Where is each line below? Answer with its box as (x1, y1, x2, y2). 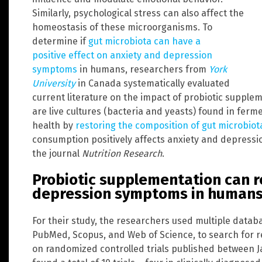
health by (32, 119, 75, 131)
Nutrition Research (82, 147, 162, 159)
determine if (32, 35, 88, 47)
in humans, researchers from (77, 63, 209, 75)
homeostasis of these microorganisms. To (32, 21, 212, 33)
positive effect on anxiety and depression (32, 49, 212, 61)
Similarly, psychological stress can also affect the (32, 7, 244, 19)
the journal (32, 147, 82, 159)
